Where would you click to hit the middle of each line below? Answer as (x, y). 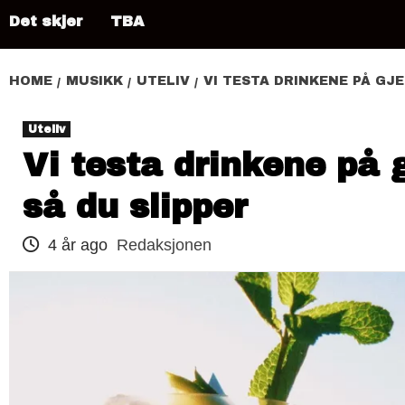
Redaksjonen (164, 245)
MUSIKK (94, 80)
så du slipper (135, 207)
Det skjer (46, 21)
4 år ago (78, 245)
